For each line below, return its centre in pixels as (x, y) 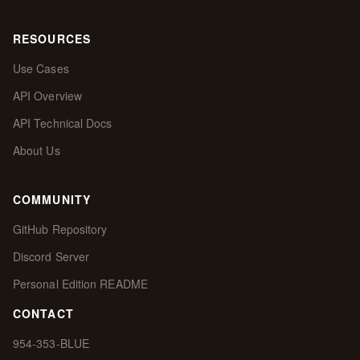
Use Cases (41, 69)
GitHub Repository (60, 229)
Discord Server (51, 257)
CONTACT (43, 314)
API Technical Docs (63, 123)
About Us (37, 151)
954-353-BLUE (51, 344)
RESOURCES (52, 39)
